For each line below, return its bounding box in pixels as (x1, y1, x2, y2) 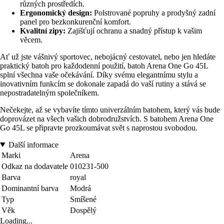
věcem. (20, 35, 42, 44)
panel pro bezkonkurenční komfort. (20, 17, 131, 26)
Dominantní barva (1, 183, 58, 192)
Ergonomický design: (20, 8, 92, 17)
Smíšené (70, 194, 96, 203)
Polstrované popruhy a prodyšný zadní (92, 8, 215, 17)
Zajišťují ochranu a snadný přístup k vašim (65, 26, 202, 35)
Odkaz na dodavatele (1, 161, 68, 170)
